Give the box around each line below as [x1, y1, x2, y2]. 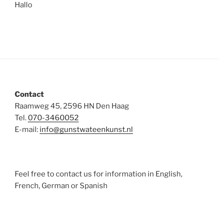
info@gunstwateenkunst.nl [40, 125, 133, 134]
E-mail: [15, 125, 40, 134]
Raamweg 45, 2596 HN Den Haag [15, 101, 129, 110]
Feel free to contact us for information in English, [15, 170, 182, 179]
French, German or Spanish [15, 181, 108, 191]
